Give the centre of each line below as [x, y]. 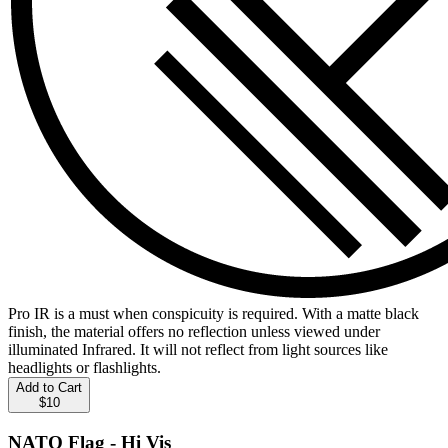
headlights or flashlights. [84, 367]
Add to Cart [49, 387]
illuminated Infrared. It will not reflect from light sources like [198, 349]
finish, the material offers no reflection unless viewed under [194, 331]
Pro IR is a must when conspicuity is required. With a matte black [213, 313]
